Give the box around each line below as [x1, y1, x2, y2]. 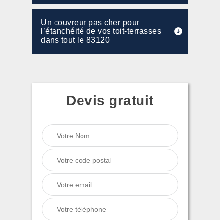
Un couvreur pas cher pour [41, 18, 139, 27]
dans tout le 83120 [41, 36, 110, 44]
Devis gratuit [66, 93, 154, 108]
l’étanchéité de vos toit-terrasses [41, 27, 161, 35]
